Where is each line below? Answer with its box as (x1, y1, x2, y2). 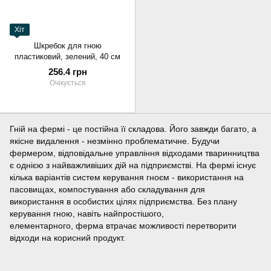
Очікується (49, 79, 86, 88)
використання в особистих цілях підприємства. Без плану (10, 197, 237, 207)
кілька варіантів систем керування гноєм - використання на (10, 172, 244, 183)
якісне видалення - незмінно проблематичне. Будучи (10, 136, 220, 146)
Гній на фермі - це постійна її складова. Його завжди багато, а (10, 124, 256, 134)
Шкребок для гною (33, 41, 102, 51)
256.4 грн (48, 67, 87, 77)
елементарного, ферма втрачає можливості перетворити (10, 221, 237, 231)
